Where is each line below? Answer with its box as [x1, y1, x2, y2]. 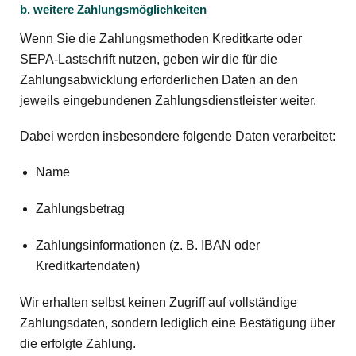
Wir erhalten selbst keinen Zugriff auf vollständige [20, 296, 297, 310]
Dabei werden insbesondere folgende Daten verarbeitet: [20, 130, 335, 144]
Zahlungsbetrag [36, 202, 125, 216]
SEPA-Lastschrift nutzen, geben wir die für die [20, 52, 277, 66]
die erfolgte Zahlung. [20, 337, 136, 351]
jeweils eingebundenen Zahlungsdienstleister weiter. [20, 93, 316, 107]
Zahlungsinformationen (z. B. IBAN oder [36, 238, 260, 253]
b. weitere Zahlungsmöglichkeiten [20, 2, 207, 16]
